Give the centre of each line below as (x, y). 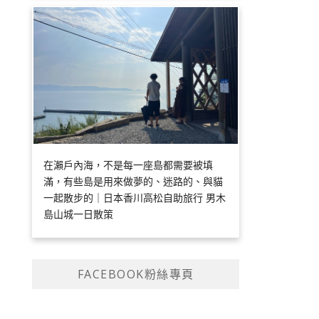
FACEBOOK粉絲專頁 (136, 274)
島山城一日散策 (79, 214)
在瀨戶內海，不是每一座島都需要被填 (129, 164)
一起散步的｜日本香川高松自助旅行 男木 (135, 197)
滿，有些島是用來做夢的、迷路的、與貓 (134, 181)
